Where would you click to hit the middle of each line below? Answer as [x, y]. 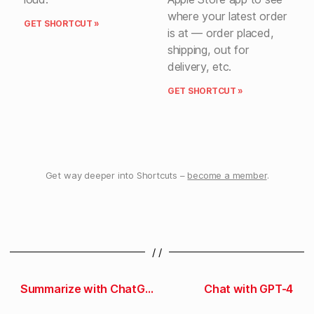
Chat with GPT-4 [248, 289]
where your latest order [227, 16]
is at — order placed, [221, 33]
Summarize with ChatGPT [149, 289]
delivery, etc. [200, 67]
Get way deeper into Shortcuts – [116, 175]
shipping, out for [209, 50]
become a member [227, 175]
